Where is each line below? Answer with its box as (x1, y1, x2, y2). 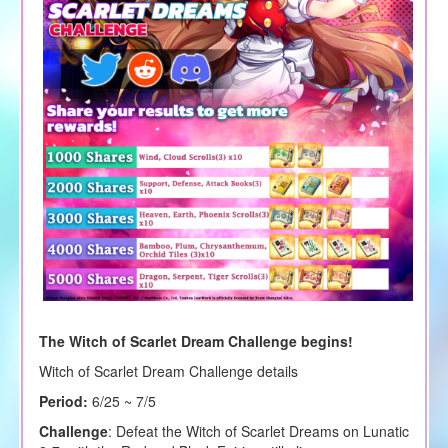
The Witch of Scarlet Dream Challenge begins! (38, 330, 353, 351)
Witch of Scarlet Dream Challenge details (38, 360, 298, 381)
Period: (38, 390, 88, 411)
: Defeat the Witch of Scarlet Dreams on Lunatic (107, 420, 409, 441)
